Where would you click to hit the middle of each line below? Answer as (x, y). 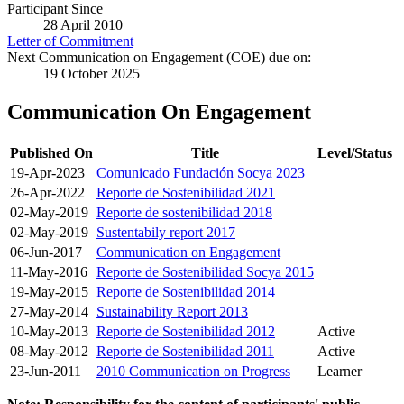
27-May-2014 (49, 312)
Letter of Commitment (70, 41)
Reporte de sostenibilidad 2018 (184, 213)
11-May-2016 (49, 272)
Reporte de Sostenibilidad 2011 (185, 352)
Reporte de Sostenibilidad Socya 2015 (205, 272)
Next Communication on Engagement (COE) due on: (159, 58)
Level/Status (355, 153)
